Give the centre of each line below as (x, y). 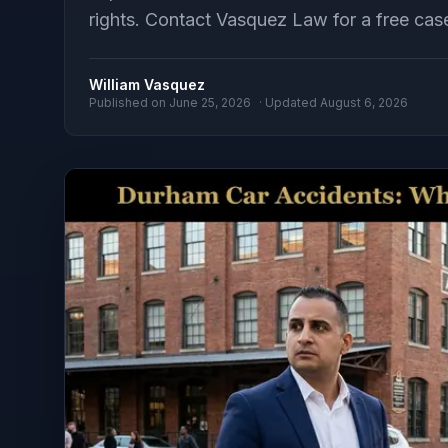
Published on (129, 102)
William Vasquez (147, 84)
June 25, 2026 (210, 102)
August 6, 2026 (364, 102)
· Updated (289, 102)
